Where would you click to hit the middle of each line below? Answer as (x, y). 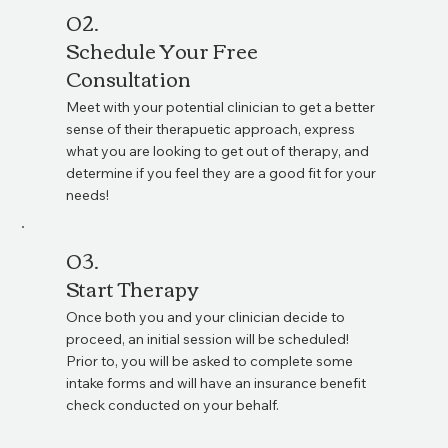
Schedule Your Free (162, 49)
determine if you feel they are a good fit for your (221, 172)
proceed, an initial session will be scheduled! (208, 339)
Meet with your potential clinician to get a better (221, 106)
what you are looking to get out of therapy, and (218, 150)
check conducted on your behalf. (173, 405)
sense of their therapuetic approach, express (211, 128)
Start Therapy (132, 288)
